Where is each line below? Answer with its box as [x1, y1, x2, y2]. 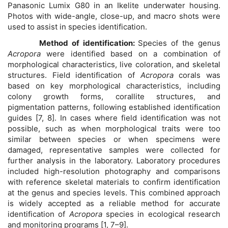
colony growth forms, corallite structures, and [8, 91, 220, 101]
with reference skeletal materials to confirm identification [8, 177, 220, 187]
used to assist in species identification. [8, 22, 149, 32]
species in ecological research [102, 209, 221, 219]
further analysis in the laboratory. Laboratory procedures [8, 155, 220, 165]
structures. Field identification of [8, 70, 140, 80]
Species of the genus [138, 38, 221, 48]
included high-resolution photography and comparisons [8, 166, 220, 176]
